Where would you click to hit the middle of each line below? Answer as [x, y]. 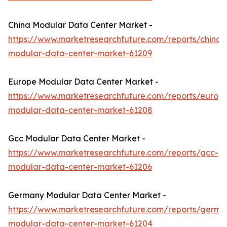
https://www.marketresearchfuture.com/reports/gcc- [113, 153]
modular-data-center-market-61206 [80, 167]
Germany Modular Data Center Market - [87, 195]
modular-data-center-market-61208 [80, 110]
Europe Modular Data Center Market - [83, 82]
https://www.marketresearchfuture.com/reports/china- [117, 39]
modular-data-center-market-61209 [80, 53]
